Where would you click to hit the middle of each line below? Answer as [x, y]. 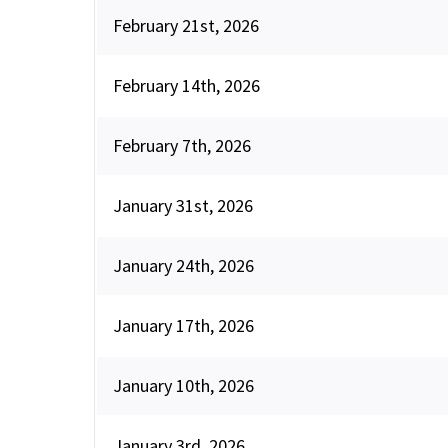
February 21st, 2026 [186, 25]
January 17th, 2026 [183, 325]
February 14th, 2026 [186, 85]
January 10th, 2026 [183, 385]
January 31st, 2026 [183, 205]
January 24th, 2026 [183, 265]
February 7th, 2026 [182, 145]
